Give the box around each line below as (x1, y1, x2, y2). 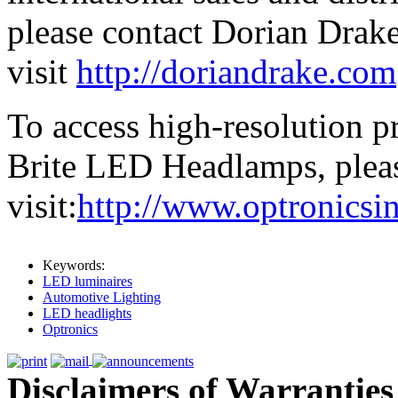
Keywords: (43, 258, 105, 274)
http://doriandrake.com (76, 52, 396, 92)
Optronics (43, 322, 98, 338)
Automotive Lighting (43, 290, 161, 306)
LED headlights (43, 306, 131, 322)
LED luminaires (43, 274, 132, 290)
